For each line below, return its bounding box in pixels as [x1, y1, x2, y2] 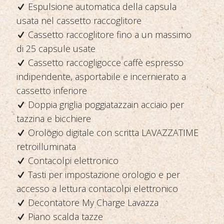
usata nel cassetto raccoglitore [16, 14, 141, 26]
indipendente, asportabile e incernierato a [16, 70, 186, 82]
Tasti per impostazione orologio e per [25, 168, 180, 180]
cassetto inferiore [16, 84, 87, 96]
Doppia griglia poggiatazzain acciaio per [25, 98, 184, 110]
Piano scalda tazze [25, 210, 103, 222]
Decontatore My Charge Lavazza [25, 196, 158, 208]
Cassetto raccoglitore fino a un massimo [25, 28, 191, 40]
